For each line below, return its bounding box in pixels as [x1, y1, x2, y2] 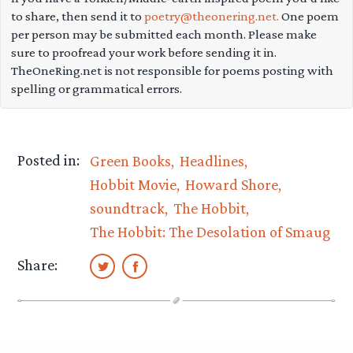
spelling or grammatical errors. [10, 80, 182, 96]
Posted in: [17, 150, 80, 169]
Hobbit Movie [90, 175, 177, 193]
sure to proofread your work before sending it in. [10, 44, 277, 60]
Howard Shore [184, 175, 278, 193]
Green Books [90, 151, 172, 169]
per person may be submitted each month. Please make [10, 26, 317, 42]
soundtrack [90, 199, 165, 217]
